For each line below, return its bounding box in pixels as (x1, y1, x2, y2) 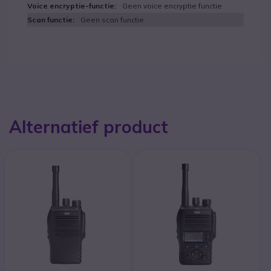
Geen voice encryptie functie (122, 1, 222, 10)
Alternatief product (9, 116, 168, 137)
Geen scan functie (80, 15, 144, 24)
